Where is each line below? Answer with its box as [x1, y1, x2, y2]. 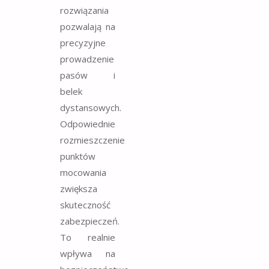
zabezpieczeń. [60, 215, 119, 228]
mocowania [60, 166, 106, 179]
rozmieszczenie [60, 134, 125, 147]
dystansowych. [60, 101, 121, 114]
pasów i [60, 69, 115, 82]
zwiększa [60, 183, 97, 195]
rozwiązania [60, 4, 109, 17]
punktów [60, 150, 95, 163]
